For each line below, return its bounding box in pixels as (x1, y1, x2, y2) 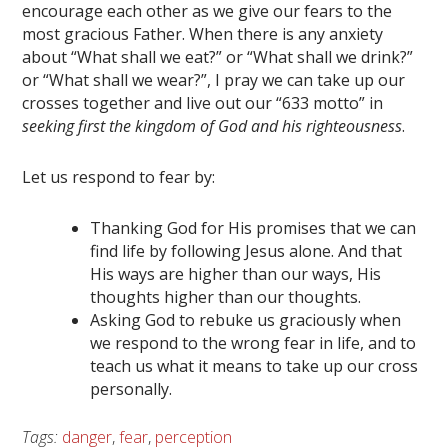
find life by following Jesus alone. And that (90, 240, 403, 263)
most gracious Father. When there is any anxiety (22, 23, 384, 46)
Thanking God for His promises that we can (90, 217, 417, 240)
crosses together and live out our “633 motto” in (22, 92, 384, 115)
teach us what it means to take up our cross (90, 355, 419, 378)
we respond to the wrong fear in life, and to (90, 332, 417, 355)
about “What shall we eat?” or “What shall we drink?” (22, 46, 414, 69)
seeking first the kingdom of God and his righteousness (22, 115, 403, 138)
